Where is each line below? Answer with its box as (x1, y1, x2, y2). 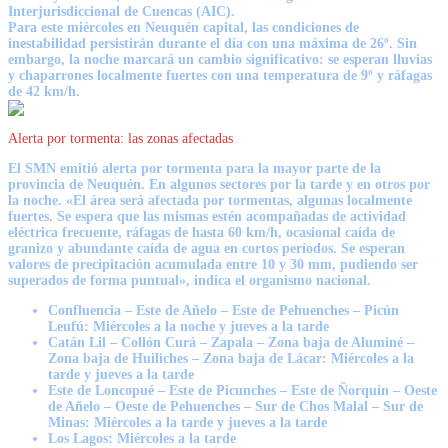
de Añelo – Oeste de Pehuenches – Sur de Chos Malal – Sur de (48, 399, 423, 415)
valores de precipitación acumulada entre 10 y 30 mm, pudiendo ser (8, 257, 418, 273)
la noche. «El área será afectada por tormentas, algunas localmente (8, 193, 412, 209)
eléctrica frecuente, (8, 225, 126, 241)
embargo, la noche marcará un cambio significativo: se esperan (8, 51, 393, 67)
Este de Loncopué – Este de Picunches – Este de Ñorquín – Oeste (48, 383, 437, 399)
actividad (350, 209, 406, 225)
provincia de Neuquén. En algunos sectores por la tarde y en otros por (8, 177, 430, 193)
